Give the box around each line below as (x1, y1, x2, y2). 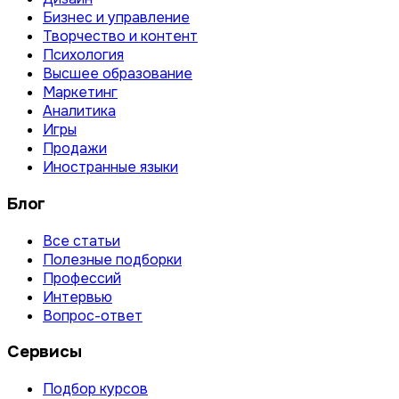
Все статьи (43, 231, 120, 250)
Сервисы (7, 341, 82, 363)
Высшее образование (43, 64, 192, 84)
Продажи (43, 139, 107, 159)
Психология (43, 45, 124, 65)
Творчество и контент (43, 27, 198, 46)
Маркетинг (43, 83, 118, 102)
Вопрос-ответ (43, 305, 142, 325)
